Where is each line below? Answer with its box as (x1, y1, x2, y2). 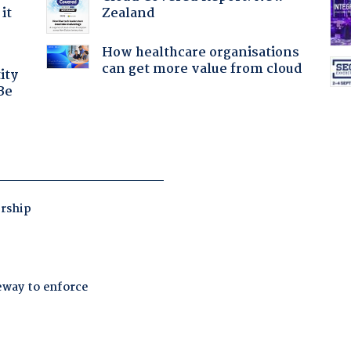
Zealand (101, 2, 155, 24)
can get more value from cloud (101, 58, 302, 80)
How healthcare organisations (101, 42, 299, 63)
